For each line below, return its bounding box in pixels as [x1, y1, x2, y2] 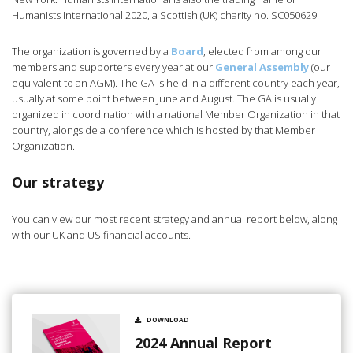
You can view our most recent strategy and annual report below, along [12, 212, 337, 227]
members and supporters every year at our [12, 60, 215, 75]
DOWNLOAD [146, 315, 189, 325]
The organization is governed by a [12, 44, 171, 59]
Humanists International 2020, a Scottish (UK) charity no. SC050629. [12, 8, 319, 23]
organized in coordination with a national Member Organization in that [12, 107, 340, 122]
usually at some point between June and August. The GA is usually [12, 91, 316, 106]
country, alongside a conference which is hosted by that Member [12, 123, 315, 138]
